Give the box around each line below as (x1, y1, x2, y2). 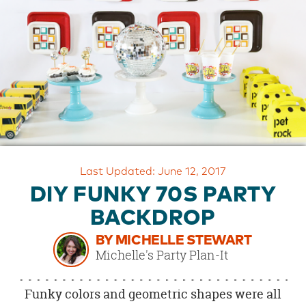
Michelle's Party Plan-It (96, 246, 229, 263)
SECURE (7, 119, 39, 132)
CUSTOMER (7, 47, 53, 60)
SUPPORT (7, 61, 46, 74)
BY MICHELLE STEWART (96, 233, 252, 247)
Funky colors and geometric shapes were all (25, 285, 281, 303)
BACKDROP (90, 208, 216, 230)
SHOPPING (7, 133, 51, 146)
